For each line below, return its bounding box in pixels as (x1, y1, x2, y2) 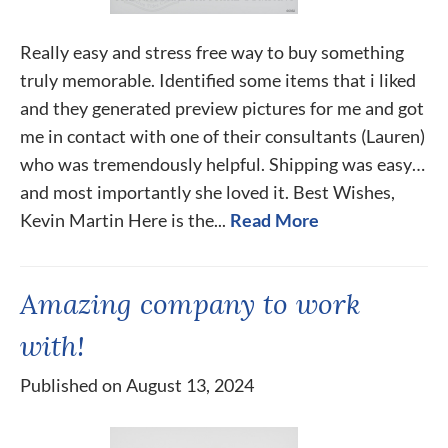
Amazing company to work (20, 285, 361, 322)
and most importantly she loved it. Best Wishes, (20, 181, 395, 203)
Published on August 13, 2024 (20, 374, 254, 396)
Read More (230, 209, 319, 231)
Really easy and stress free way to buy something (20, 41, 404, 63)
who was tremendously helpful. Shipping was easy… (20, 153, 425, 175)
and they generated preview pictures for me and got (20, 97, 424, 119)
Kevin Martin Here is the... (20, 209, 226, 231)
